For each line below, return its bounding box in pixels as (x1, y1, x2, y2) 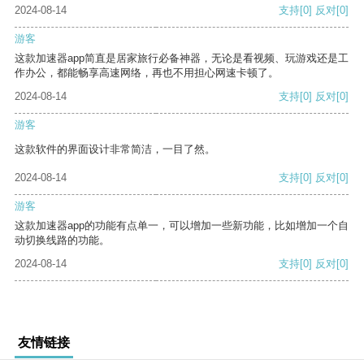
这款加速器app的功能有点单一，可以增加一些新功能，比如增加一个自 (15, 219, 349, 232)
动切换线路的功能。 (15, 234, 110, 247)
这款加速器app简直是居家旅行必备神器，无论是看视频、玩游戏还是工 (15, 52, 349, 65)
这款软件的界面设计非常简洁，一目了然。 (15, 143, 215, 156)
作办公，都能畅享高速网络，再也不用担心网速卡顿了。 (15, 67, 279, 80)
